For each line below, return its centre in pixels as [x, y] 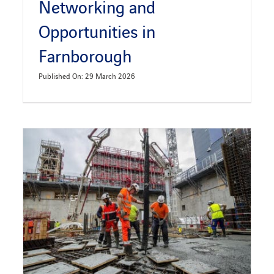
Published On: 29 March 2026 [87, 75]
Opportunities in [97, 30]
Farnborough [85, 55]
